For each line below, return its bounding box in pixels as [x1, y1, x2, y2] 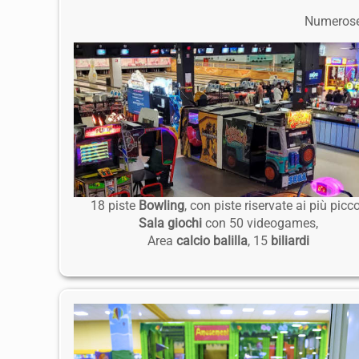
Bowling [138, 198, 184, 214]
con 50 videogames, [202, 216, 319, 232]
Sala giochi [139, 216, 203, 232]
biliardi [271, 233, 310, 249]
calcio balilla [176, 233, 248, 249]
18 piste [90, 198, 139, 214]
